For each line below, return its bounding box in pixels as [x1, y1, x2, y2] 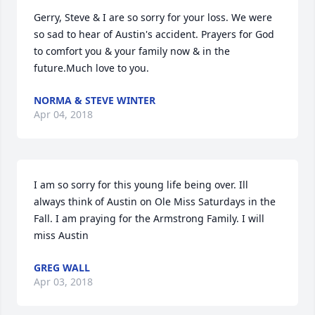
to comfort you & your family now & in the [34, 44, 230, 58]
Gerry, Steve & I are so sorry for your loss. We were [34, 11, 272, 24]
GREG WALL [34, 261, 90, 274]
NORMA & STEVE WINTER [34, 94, 155, 107]
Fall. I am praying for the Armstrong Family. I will [34, 212, 264, 225]
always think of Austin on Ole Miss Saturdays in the [34, 195, 276, 208]
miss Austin [34, 229, 89, 242]
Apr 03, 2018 [34, 275, 93, 288]
